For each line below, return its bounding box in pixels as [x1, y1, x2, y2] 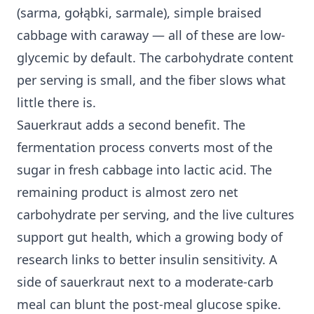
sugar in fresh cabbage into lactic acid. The [17, 161, 272, 179]
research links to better [17, 251, 159, 268]
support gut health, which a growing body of [17, 228, 282, 246]
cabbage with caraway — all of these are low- [17, 27, 285, 44]
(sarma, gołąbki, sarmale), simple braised [17, 4, 261, 22]
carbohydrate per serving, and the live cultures [17, 206, 294, 224]
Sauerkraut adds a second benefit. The [17, 116, 245, 134]
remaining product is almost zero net [17, 184, 238, 201]
